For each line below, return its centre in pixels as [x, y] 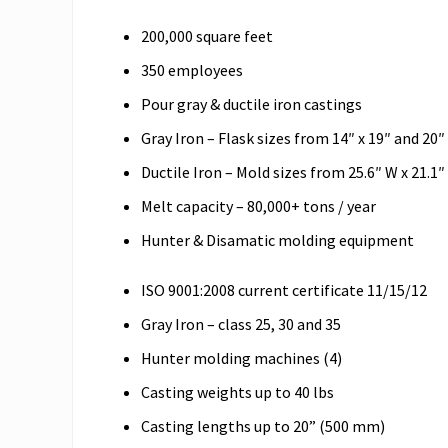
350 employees [192, 69]
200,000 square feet [207, 35]
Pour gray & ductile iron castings [251, 103]
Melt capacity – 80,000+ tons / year [258, 205]
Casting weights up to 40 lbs [237, 391]
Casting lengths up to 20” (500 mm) [263, 425]
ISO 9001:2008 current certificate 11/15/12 [284, 289]
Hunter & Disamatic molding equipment [277, 239]
